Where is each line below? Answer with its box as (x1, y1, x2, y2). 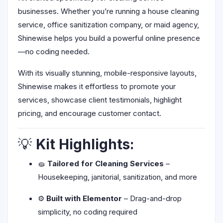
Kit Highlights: (36, 136, 134, 153)
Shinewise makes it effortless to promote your (18, 82, 176, 91)
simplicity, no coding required (38, 207, 137, 217)
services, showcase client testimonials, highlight (18, 95, 182, 105)
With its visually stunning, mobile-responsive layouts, (18, 68, 197, 78)
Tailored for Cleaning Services (47, 159, 164, 168)
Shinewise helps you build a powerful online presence (18, 33, 200, 43)
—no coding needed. (18, 47, 90, 56)
